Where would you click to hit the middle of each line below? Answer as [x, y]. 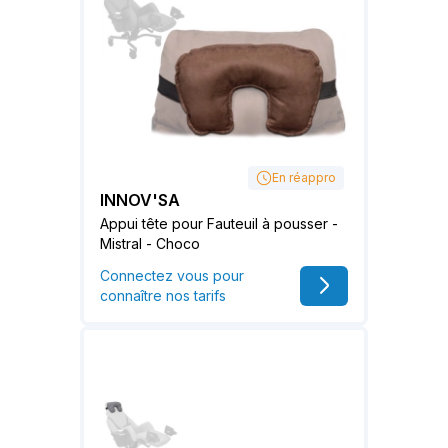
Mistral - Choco [150, 243]
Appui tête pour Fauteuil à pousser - [219, 223]
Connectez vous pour [172, 275]
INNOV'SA [140, 199]
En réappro [304, 177]
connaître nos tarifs [163, 295]
